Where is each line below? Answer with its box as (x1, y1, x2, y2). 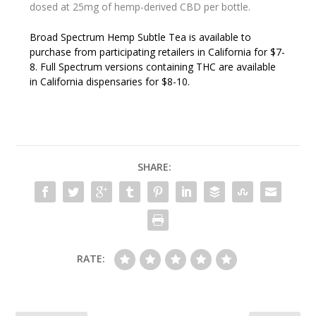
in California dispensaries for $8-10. (30, 75, 190, 89)
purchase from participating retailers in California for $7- (30, 45, 286, 59)
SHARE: (138, 160, 171, 174)
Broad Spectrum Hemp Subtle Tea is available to (30, 30, 252, 44)
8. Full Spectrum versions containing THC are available (30, 60, 276, 74)
